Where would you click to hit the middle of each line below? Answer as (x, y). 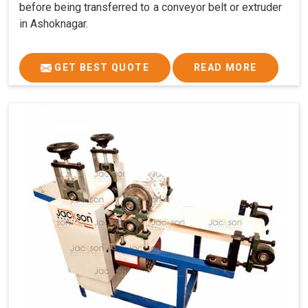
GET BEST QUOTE (100, 67)
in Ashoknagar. (54, 23)
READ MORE (225, 67)
